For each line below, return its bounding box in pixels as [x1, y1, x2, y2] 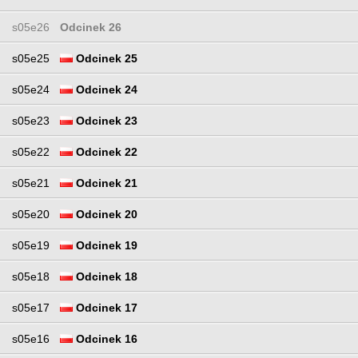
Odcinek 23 [73, 114, 137, 128]
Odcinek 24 [73, 83, 137, 97]
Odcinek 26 [60, 21, 121, 34]
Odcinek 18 [73, 270, 137, 284]
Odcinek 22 [73, 145, 137, 159]
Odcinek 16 [73, 332, 137, 346]
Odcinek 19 [73, 239, 137, 253]
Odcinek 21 [73, 177, 137, 190]
